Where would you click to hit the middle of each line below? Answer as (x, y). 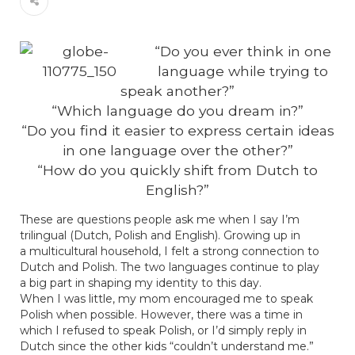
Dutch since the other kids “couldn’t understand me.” (167, 346)
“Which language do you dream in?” (177, 111)
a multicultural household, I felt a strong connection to (170, 251)
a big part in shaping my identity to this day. (141, 283)
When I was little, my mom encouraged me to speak (166, 299)
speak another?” (177, 91)
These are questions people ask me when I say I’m (160, 219)
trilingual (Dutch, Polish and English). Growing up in (160, 235)
